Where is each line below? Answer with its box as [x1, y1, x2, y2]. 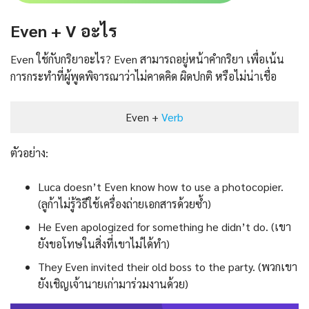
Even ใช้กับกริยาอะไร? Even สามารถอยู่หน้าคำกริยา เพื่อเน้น [10, 52, 284, 67]
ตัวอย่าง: [10, 146, 48, 161]
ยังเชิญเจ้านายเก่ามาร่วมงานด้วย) [38, 277, 188, 292]
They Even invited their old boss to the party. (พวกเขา [38, 259, 297, 275]
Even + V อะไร [10, 19, 117, 41]
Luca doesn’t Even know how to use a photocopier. [38, 179, 283, 195]
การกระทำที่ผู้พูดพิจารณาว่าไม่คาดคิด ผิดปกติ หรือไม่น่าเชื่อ [10, 69, 277, 84]
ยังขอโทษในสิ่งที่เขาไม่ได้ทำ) [38, 237, 170, 252]
